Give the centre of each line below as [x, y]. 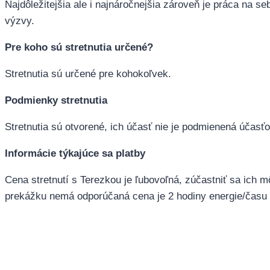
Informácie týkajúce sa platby [75, 153]
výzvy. [20, 20]
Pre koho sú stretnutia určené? [79, 47]
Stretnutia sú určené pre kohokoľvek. [88, 74]
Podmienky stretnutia [56, 100]
